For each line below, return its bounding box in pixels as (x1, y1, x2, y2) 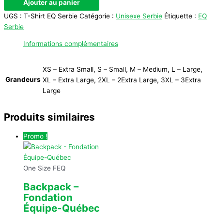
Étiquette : (164, 12, 198, 20)
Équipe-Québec (23, 202, 100, 215)
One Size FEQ (23, 164, 65, 172)
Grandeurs (5, 76, 41, 84)
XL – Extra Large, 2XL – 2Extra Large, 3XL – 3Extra (43, 76, 201, 84)
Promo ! (23, 132, 47, 140)
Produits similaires (4, 111, 95, 124)
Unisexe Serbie (116, 12, 162, 20)
